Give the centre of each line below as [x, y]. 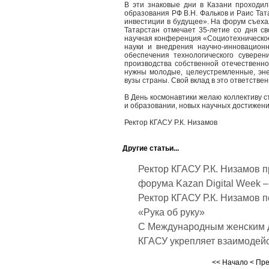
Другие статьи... [151, 148]
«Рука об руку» [171, 212]
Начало [235, 262]
